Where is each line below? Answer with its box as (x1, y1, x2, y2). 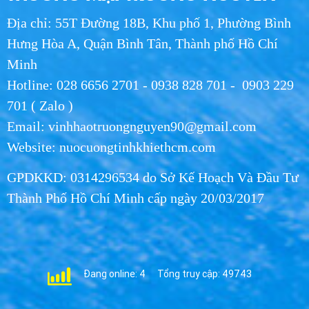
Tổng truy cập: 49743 (157, 268, 252, 279)
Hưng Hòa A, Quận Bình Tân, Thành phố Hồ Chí (7, 36, 278, 51)
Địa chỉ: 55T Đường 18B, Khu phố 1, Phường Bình (7, 15, 291, 30)
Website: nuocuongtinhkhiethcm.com (7, 139, 216, 154)
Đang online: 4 (83, 268, 146, 279)
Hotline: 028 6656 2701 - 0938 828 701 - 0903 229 (7, 77, 294, 92)
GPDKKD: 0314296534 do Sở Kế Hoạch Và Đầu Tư (7, 170, 299, 185)
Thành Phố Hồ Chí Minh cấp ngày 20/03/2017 (7, 190, 264, 206)
